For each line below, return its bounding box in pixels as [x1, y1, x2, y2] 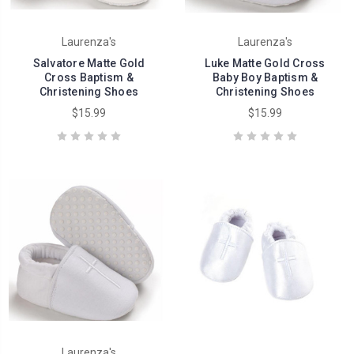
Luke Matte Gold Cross [205, 56, 326, 70]
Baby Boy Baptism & [212, 70, 318, 84]
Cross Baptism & [44, 70, 134, 84]
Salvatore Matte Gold [32, 56, 145, 70]
